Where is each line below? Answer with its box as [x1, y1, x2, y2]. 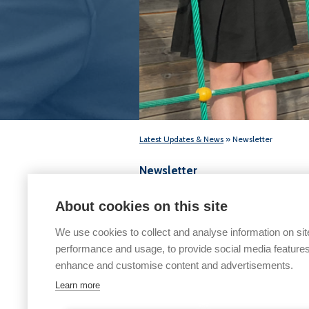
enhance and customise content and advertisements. [55, 259, 293, 271]
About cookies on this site [55, 199, 228, 214]
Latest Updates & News [139, 134, 223, 144]
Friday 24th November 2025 [139, 193, 281, 208]
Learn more [55, 280, 100, 290]
